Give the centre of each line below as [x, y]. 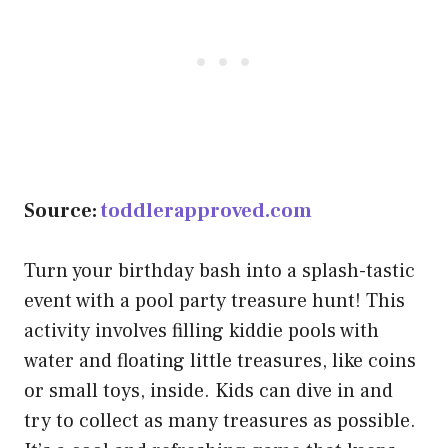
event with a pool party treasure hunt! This [214, 301]
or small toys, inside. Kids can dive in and [208, 391]
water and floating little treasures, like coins [220, 361]
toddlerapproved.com [206, 211]
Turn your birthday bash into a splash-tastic [219, 271]
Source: [62, 211]
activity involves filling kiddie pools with [201, 331]
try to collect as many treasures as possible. [220, 421]
